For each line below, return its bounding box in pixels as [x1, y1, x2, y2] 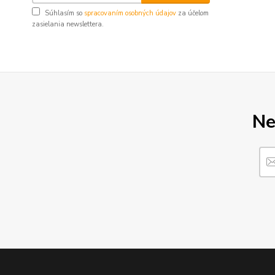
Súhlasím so [45, 9, 84, 18]
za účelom [176, 9, 209, 18]
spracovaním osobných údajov [84, 9, 176, 18]
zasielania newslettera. [32, 20, 104, 29]
